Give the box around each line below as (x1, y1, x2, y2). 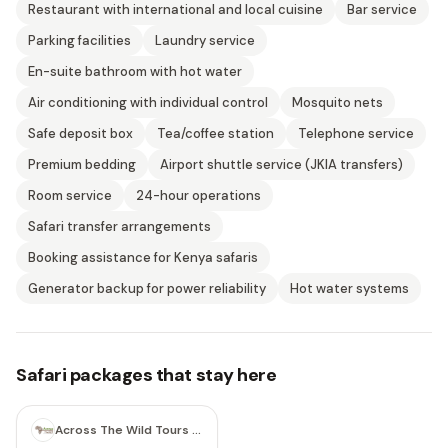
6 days (49, 421, 88, 435)
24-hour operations (136, 187, 261, 204)
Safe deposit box (28, 125, 133, 142)
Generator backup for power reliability (28, 280, 266, 297)
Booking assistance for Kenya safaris (28, 249, 258, 266)
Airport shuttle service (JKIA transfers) (160, 156, 403, 173)
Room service (28, 187, 112, 204)
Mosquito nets (292, 94, 383, 111)
